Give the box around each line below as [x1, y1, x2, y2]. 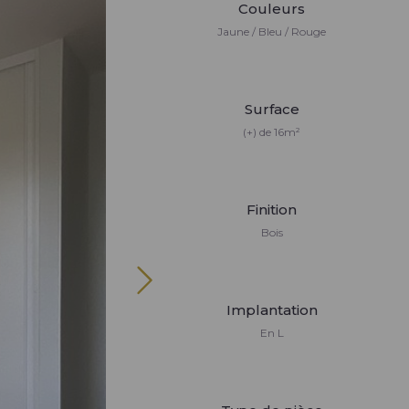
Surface [244, 100, 299, 118]
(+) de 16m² [243, 125, 301, 139]
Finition [246, 201, 298, 218]
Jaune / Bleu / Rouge [217, 25, 327, 38]
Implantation [225, 301, 318, 319]
